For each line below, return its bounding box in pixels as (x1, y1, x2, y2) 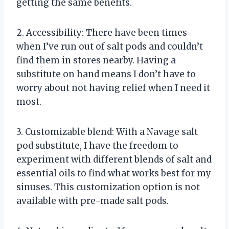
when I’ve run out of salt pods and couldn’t (16, 40, 203, 52)
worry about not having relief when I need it (16, 82, 210, 94)
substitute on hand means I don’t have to (16, 68, 196, 80)
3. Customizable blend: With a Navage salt (16, 126, 198, 138)
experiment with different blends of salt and (16, 153, 212, 165)
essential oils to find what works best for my (16, 167, 211, 179)
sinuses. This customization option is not (16, 181, 200, 193)
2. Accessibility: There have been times (16, 27, 187, 38)
